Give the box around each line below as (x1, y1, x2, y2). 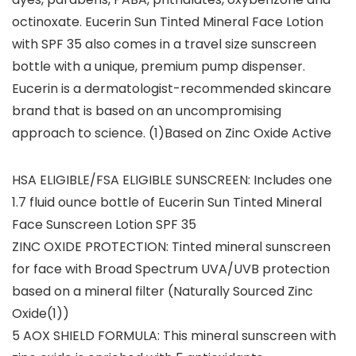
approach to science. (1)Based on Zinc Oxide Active (12, 124, 331, 143)
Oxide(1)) (12, 304, 69, 323)
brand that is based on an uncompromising (12, 102, 281, 121)
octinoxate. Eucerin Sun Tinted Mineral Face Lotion (12, 13, 323, 32)
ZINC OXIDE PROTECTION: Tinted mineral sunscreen (12, 238, 331, 257)
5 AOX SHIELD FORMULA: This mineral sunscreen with (12, 327, 336, 346)
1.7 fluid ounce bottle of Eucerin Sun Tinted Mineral (12, 193, 322, 212)
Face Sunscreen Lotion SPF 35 (12, 215, 196, 234)
